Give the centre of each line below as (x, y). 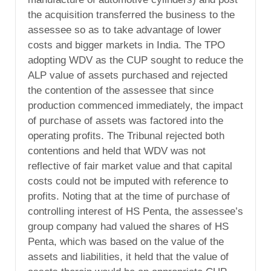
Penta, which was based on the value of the (126, 241)
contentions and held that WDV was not (117, 151)
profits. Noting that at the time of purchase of (129, 196)
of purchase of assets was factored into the (126, 120)
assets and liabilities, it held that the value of (128, 256)
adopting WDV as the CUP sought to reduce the (135, 60)
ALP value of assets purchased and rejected (128, 75)
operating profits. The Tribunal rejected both (126, 135)
